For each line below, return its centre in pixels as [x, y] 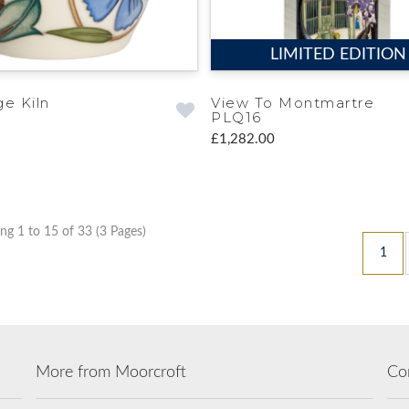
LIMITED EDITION [338, 54]
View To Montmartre [293, 102]
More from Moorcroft [111, 372]
